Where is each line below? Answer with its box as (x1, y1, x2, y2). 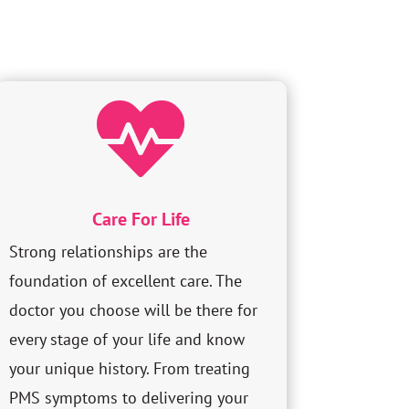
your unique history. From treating (8, 358, 250, 380)
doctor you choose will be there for (8, 299, 257, 321)
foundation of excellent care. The (8, 270, 242, 292)
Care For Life (91, 207, 190, 232)
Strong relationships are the (8, 241, 207, 263)
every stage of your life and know (8, 329, 245, 351)
